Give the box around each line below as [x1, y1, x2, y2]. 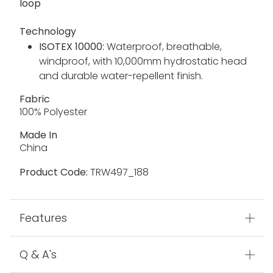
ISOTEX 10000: [39, 40, 107, 54]
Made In [19, 128, 57, 143]
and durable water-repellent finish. [39, 69, 203, 83]
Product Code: [19, 165, 88, 180]
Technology [19, 24, 76, 39]
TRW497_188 [88, 165, 149, 180]
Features [19, 210, 67, 226]
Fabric [19, 92, 50, 107]
